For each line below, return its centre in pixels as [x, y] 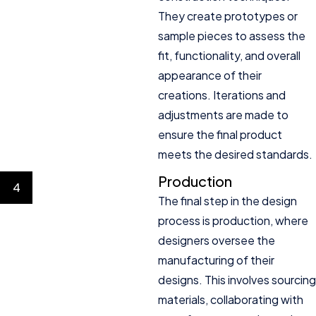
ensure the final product [220, 135]
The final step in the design [227, 201]
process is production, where [233, 221]
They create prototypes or [228, 16]
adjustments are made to [223, 115]
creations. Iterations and [222, 95]
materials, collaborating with [231, 300]
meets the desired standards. [235, 154]
